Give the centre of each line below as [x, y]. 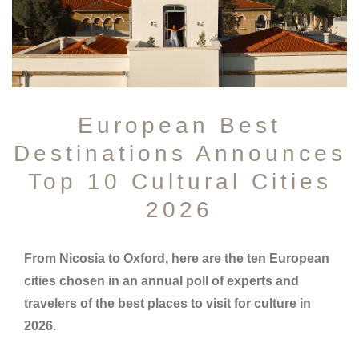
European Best [179, 126]
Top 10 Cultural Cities [179, 182]
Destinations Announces [179, 154]
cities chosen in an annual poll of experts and [161, 281]
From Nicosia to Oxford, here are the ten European [177, 259]
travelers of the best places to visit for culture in [167, 304]
